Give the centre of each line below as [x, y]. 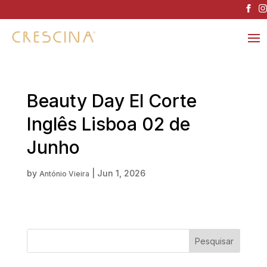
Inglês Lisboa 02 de [108, 124]
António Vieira [64, 174]
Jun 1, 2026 [121, 173]
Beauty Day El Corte [111, 101]
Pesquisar [215, 241]
